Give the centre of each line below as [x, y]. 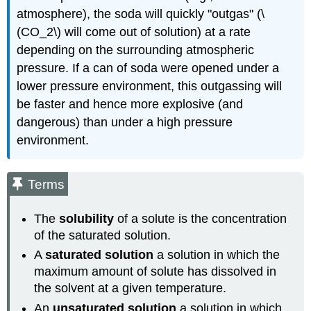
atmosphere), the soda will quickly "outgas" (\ [141, 14]
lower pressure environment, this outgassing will [150, 86]
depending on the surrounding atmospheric [136, 50]
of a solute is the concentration [201, 218]
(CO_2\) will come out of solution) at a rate [134, 32]
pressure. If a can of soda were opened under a [148, 68]
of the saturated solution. [103, 235]
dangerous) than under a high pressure [125, 123]
